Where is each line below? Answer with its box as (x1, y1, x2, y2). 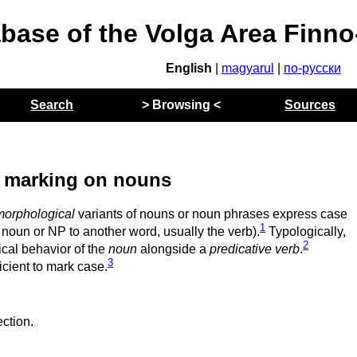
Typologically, (265, 225, 347, 239)
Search (30, 98, 74, 112)
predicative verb (210, 242, 300, 257)
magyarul (221, 61, 274, 75)
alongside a (137, 242, 210, 257)
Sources (284, 98, 336, 112)
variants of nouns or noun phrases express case (75, 206, 348, 221)
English (165, 61, 212, 75)
